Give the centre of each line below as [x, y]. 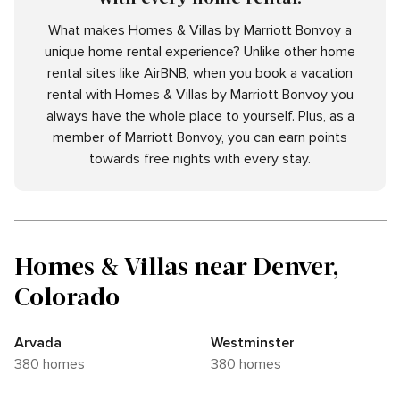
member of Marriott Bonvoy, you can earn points [200, 138]
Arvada [38, 343]
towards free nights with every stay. [200, 159]
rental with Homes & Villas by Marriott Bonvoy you [200, 95]
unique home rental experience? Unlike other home [200, 52]
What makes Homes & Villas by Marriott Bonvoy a [200, 31]
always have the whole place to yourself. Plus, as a [200, 117]
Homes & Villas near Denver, [177, 266]
